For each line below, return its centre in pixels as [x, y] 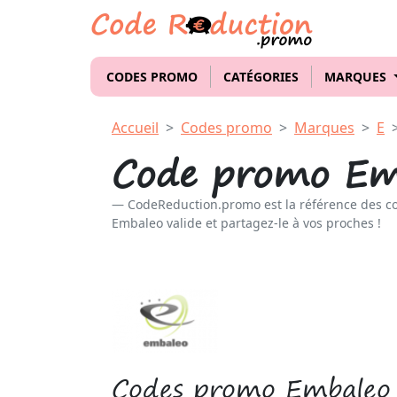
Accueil [135, 128]
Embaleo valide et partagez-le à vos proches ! [246, 223]
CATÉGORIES [261, 77]
